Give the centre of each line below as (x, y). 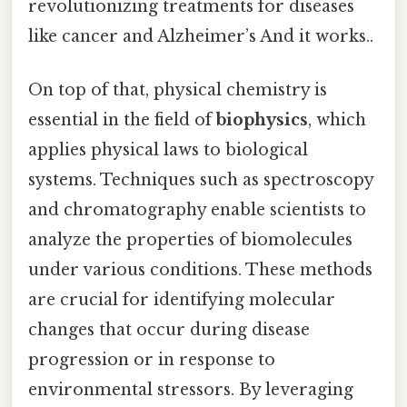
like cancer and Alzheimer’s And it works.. (201, 36)
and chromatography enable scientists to (197, 209)
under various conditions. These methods (200, 269)
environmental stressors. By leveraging (191, 389)
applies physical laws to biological (168, 149)
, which (337, 119)
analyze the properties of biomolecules (190, 239)
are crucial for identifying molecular (182, 299)
